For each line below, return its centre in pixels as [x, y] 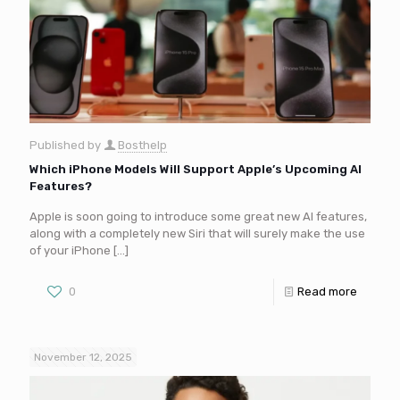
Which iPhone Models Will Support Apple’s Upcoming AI [196, 170]
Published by [67, 146]
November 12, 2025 [83, 358]
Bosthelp [142, 146]
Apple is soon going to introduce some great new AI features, [198, 217]
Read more [327, 292]
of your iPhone [70, 251]
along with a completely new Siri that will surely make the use [197, 234]
